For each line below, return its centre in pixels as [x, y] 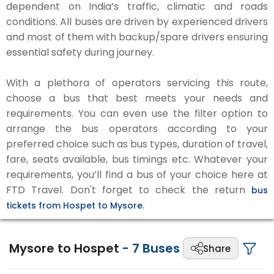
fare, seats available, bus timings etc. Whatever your [137, 159]
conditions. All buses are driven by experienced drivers [137, 22]
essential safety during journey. [80, 52]
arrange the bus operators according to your [137, 129]
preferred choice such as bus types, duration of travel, [137, 144]
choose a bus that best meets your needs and [137, 98]
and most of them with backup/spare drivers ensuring [137, 37]
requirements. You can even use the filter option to [137, 113]
